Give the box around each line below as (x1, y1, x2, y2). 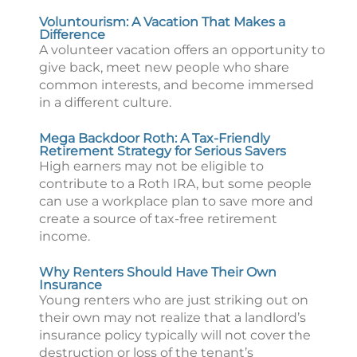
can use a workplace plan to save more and (39, 194, 313, 209)
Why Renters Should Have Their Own (39, 265, 277, 280)
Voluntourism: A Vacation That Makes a (39, 14, 285, 29)
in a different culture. (39, 95, 171, 110)
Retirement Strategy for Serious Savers (39, 143, 286, 159)
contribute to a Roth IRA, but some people (39, 176, 312, 191)
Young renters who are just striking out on (39, 292, 308, 308)
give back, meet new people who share (39, 60, 289, 75)
